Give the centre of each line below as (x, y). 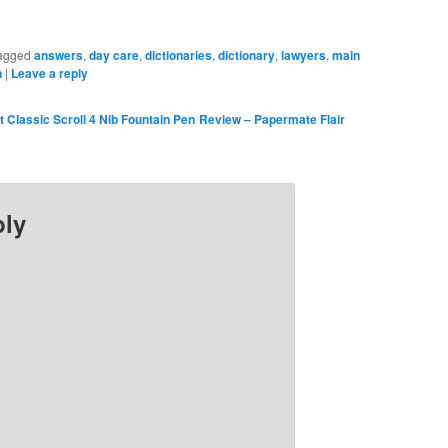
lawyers (304, 55)
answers (59, 55)
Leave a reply (50, 73)
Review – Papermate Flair (272, 119)
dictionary (247, 55)
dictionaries (179, 55)
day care (114, 55)
